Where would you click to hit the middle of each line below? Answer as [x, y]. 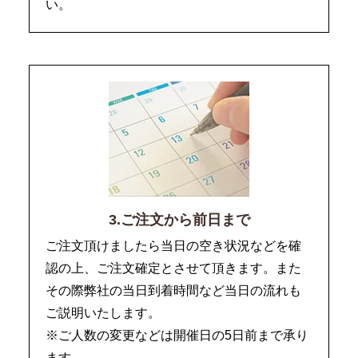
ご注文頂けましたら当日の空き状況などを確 [173, 246]
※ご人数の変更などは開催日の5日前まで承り [177, 336]
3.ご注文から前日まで [179, 220]
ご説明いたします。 [103, 313]
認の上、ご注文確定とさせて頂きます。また [173, 268]
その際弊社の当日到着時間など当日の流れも [173, 291]
